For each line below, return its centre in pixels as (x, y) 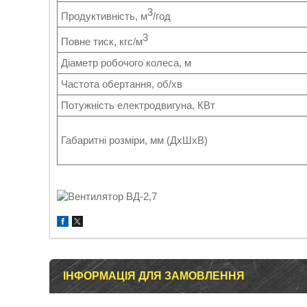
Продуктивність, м (104, 16)
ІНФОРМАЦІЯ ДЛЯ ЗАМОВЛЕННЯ (154, 276)
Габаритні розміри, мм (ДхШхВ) (134, 140)
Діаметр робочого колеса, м (126, 63)
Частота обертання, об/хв (122, 84)
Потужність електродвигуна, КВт (138, 105)
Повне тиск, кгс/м (102, 41)
